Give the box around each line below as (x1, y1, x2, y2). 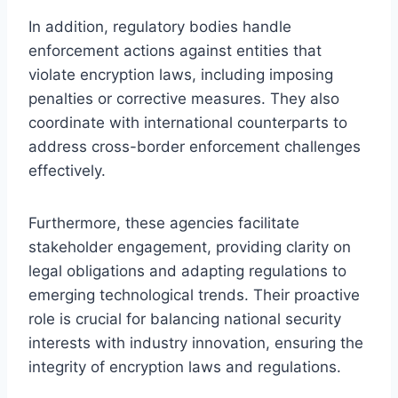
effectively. (28, 161, 106, 179)
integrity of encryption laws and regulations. (28, 357, 341, 376)
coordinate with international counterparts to (28, 113, 347, 131)
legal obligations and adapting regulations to (28, 261, 346, 280)
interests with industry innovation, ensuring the (28, 333, 363, 352)
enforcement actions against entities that (28, 41, 322, 60)
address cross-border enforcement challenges (28, 137, 361, 155)
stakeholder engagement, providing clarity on (28, 237, 351, 256)
